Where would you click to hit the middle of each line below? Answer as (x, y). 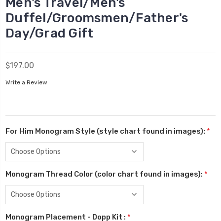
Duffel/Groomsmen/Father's (97, 18)
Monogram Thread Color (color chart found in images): (105, 174)
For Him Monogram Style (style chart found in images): (106, 131)
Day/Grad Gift (50, 34)
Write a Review (26, 82)
